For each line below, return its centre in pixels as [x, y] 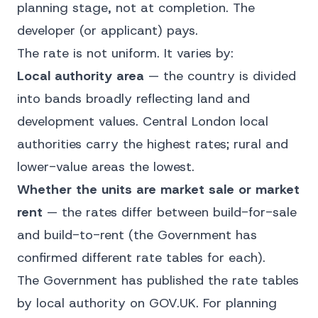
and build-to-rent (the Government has [137, 235]
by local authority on [83, 303]
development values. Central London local [143, 121]
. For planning [236, 303]
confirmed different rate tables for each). [141, 258]
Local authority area [81, 76]
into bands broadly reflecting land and [133, 99]
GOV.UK [172, 303]
